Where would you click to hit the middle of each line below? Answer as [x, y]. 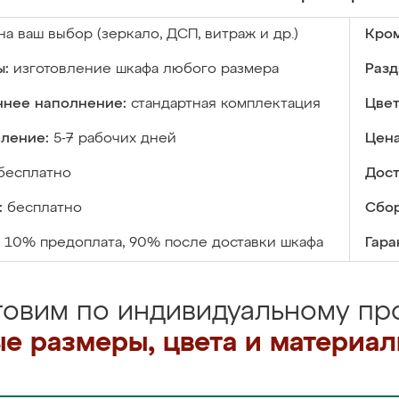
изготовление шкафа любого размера [146, 69]
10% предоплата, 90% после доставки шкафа [164, 243]
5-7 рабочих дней [115, 139]
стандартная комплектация [226, 104]
